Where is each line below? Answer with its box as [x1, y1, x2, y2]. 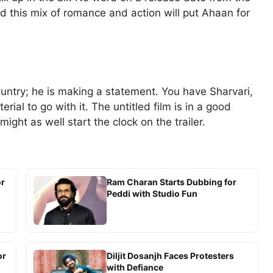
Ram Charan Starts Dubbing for [106, 177, 236, 188]
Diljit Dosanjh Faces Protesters [106, 250, 234, 261]
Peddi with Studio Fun [106, 188, 197, 199]
